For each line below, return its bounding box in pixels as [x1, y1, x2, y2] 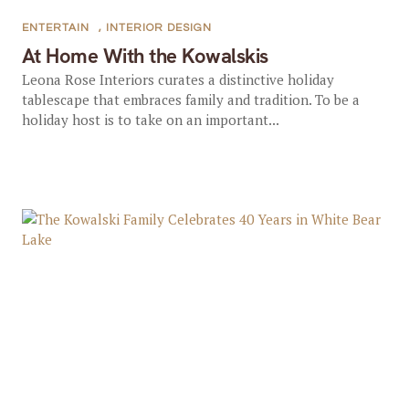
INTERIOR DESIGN [105, 22, 212, 34]
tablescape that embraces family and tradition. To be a [21, 90, 360, 109]
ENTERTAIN [21, 22, 89, 34]
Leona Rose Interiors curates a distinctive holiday [21, 70, 334, 89]
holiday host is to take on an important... [21, 110, 279, 129]
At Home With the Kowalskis [21, 43, 268, 69]
